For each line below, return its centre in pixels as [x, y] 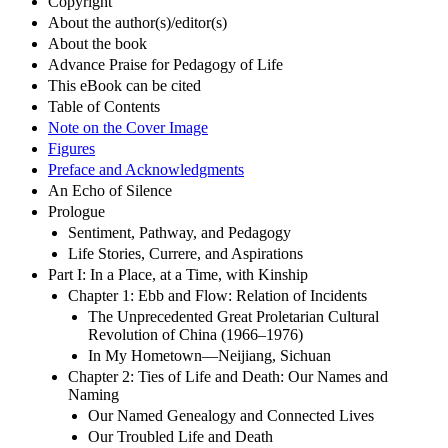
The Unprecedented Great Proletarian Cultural [233, 316]
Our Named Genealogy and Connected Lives [231, 415]
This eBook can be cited [124, 85]
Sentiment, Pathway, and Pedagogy [179, 232]
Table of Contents [104, 106]
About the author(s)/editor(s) [137, 22]
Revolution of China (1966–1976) [195, 334]
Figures [71, 148]
